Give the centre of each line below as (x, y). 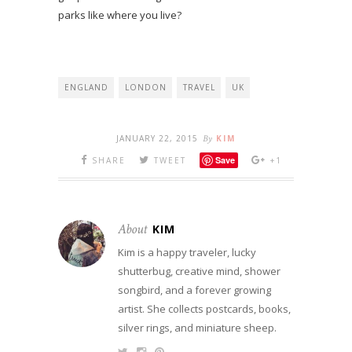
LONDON (146, 87)
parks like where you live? (120, 15)
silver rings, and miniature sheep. (197, 327)
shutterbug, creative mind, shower (199, 271)
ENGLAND (86, 87)
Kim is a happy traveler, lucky (187, 252)
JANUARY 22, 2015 (157, 138)
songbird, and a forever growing (194, 290)
